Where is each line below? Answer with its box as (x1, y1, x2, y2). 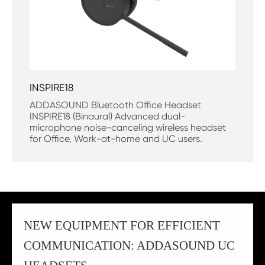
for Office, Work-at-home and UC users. (30, 133, 202, 145)
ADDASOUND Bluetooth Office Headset (30, 99, 201, 111)
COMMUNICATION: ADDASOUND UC (24, 238, 235, 253)
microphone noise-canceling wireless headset (30, 122, 226, 134)
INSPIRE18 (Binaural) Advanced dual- (30, 111, 185, 122)
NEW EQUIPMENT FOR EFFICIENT (24, 218, 220, 233)
